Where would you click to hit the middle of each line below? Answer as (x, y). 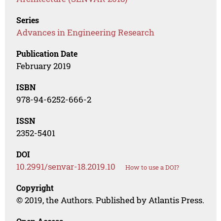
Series (28, 20)
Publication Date (47, 54)
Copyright (35, 188)
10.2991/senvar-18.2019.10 (66, 167)
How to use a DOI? (152, 167)
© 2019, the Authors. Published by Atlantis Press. (110, 200)
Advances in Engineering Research (86, 33)
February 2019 (44, 66)
